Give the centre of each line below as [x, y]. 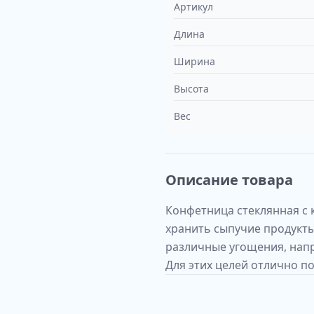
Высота [191, 89]
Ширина [194, 61]
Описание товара [229, 180]
